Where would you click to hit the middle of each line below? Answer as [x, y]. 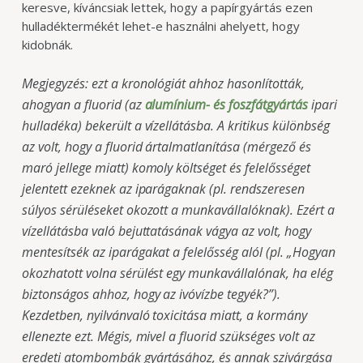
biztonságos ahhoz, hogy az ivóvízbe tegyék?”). [151, 294]
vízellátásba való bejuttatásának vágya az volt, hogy [166, 231]
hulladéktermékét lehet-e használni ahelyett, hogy [160, 26]
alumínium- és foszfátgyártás [226, 104]
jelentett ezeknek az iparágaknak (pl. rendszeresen [163, 188]
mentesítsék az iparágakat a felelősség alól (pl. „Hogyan [178, 252]
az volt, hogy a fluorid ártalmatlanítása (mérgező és [166, 146]
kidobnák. [47, 45]
